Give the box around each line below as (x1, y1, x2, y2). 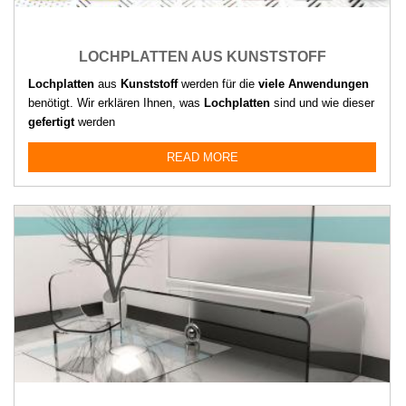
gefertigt (28, 115, 74, 130)
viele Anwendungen (258, 77, 369, 92)
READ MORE (166, 150, 238, 165)
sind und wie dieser (270, 96, 374, 111)
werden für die (178, 77, 258, 92)
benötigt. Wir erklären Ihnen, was (28, 96, 204, 111)
